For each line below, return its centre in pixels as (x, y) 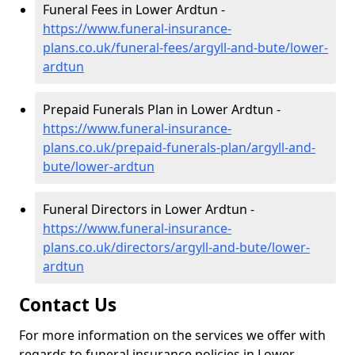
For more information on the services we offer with (172, 335)
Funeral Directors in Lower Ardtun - (149, 209)
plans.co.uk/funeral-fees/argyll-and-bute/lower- (185, 48)
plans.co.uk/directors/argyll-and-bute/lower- (176, 247)
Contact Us (68, 305)
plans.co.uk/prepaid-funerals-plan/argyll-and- (179, 147)
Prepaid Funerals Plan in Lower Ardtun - (162, 109)
